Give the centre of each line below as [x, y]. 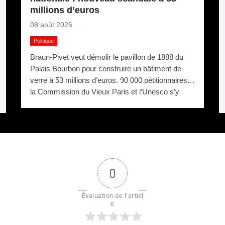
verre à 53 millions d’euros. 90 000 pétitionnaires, [109, 80]
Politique [43, 40]
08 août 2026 [51, 24]
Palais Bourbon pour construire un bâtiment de [105, 69]
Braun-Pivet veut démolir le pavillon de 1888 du [106, 57]
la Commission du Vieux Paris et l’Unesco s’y [104, 92]
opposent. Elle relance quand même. [90, 103]
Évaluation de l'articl [113, 195]
